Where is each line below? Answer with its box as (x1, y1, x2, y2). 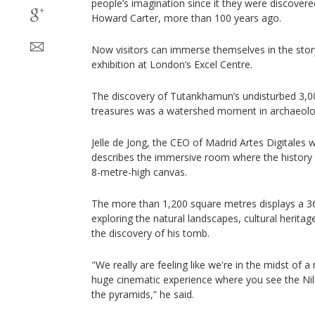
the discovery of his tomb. (91, 226, 210, 240)
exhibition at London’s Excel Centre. (91, 58, 252, 71)
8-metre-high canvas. (91, 165, 187, 179)
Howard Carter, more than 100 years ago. (91, 11, 281, 25)
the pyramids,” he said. (91, 288, 194, 301)
